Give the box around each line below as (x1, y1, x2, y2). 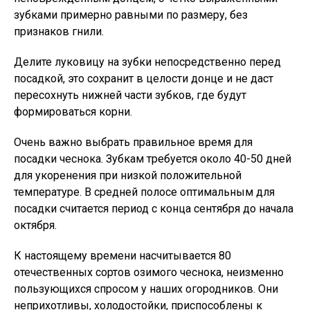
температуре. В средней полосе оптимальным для (14, 185, 275, 199)
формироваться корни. (14, 105, 132, 118)
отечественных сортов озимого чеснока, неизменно (14, 266, 284, 279)
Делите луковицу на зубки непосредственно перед (14, 55, 281, 69)
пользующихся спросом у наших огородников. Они (14, 282, 278, 295)
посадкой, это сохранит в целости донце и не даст (14, 72, 273, 85)
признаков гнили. (14, 25, 104, 38)
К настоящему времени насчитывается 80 (14, 249, 231, 262)
